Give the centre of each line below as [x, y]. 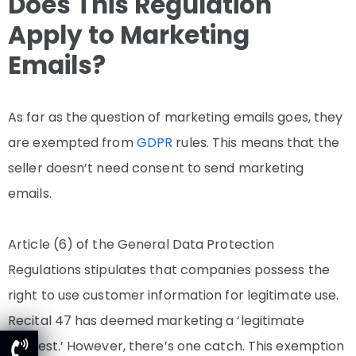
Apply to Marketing [129, 35]
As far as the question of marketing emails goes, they [176, 118]
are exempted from [72, 143]
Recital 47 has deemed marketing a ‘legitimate [157, 321]
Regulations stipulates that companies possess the [169, 270]
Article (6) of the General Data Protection [141, 245]
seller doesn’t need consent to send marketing [156, 168]
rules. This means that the [256, 143]
